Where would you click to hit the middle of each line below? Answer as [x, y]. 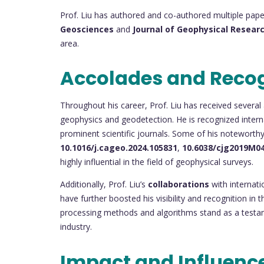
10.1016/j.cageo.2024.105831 [119, 148]
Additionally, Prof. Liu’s [104, 184]
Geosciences [87, 29]
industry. [76, 227]
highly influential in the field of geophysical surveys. [157, 162]
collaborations [179, 184]
